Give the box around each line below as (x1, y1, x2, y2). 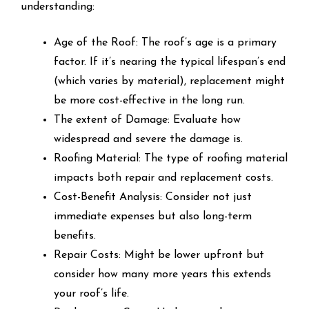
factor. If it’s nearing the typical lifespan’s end (54, 56, 286, 68)
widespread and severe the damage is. (54, 133, 243, 145)
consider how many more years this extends (54, 268, 271, 280)
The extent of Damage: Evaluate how (54, 114, 241, 126)
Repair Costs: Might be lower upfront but (54, 249, 264, 261)
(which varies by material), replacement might (54, 75, 285, 87)
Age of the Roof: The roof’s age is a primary (54, 37, 277, 48)
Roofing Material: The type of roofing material (54, 152, 288, 164)
